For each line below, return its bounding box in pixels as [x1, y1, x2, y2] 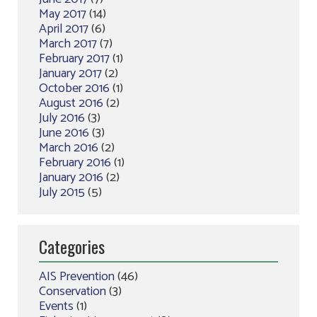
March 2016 [39, 137, 98, 158]
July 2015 [39, 182, 85, 203]
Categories [39, 234, 105, 259]
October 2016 [39, 78, 110, 99]
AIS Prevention [39, 266, 115, 287]
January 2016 [39, 167, 103, 188]
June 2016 [39, 122, 89, 144]
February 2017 [39, 48, 110, 69]
